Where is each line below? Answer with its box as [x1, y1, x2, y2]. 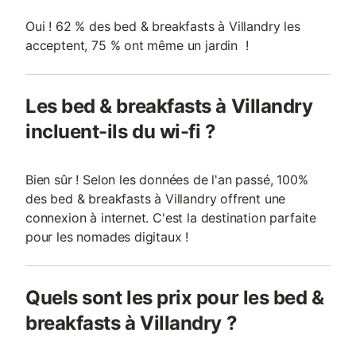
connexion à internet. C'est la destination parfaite [25, 210, 317, 226]
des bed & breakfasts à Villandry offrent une [25, 191, 286, 207]
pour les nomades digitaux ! [25, 229, 189, 245]
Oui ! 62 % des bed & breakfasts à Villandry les [25, 18, 300, 34]
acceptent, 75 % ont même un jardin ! [25, 37, 249, 53]
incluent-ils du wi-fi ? [25, 120, 216, 143]
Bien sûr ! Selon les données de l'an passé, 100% [25, 172, 308, 188]
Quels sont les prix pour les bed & [25, 286, 324, 309]
